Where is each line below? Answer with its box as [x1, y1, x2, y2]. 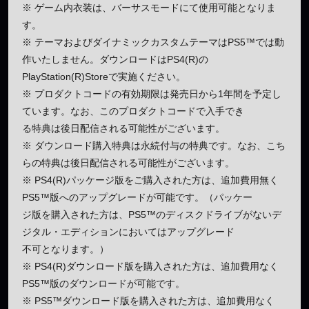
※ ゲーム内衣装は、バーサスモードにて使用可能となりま [22, 1, 276, 13]
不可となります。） [22, 243, 109, 255]
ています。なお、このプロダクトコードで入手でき [22, 105, 244, 117]
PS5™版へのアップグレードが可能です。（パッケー [22, 191, 252, 203]
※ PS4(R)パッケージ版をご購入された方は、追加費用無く [22, 174, 279, 186]
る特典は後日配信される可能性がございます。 [22, 122, 225, 134]
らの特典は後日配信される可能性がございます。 [22, 157, 235, 168]
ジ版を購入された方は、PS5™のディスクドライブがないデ [22, 208, 281, 220]
